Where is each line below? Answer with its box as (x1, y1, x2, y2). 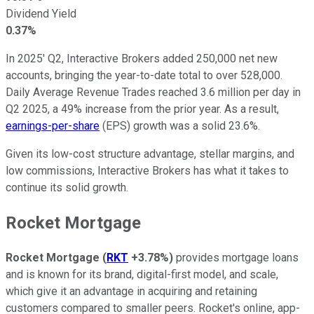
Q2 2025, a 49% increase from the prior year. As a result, (6, 102, 279, 116)
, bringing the (50, 68, 115, 82)
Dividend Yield (6, 6, 76, 20)
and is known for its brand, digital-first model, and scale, (6, 267, 278, 281)
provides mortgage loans (173, 250, 299, 264)
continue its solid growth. (6, 180, 128, 194)
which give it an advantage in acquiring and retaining (6, 284, 257, 298)
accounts (6, 68, 50, 82)
